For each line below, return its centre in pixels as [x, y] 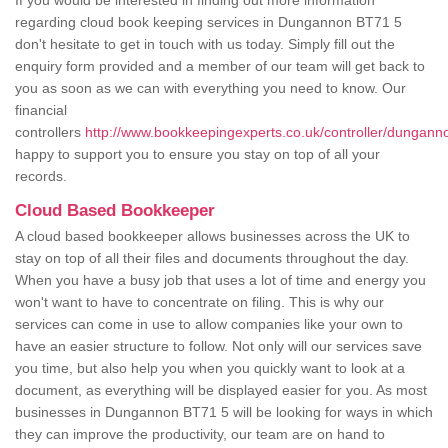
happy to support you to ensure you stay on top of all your [197, 154]
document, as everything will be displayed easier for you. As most [221, 390]
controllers [50, 132]
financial [41, 110]
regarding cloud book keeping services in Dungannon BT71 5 [208, 22]
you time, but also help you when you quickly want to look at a [210, 368]
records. [43, 176]
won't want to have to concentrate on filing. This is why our [199, 302]
